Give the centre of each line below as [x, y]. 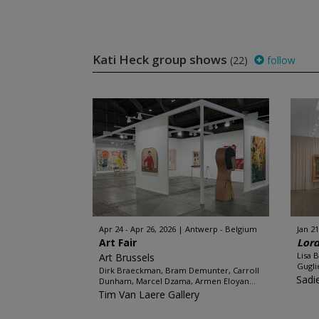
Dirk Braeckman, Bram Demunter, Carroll [179, 270]
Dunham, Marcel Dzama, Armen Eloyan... [177, 281]
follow [279, 60]
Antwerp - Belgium [221, 229]
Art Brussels [126, 257]
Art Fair [117, 242]
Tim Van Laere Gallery [148, 294]
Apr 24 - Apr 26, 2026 [137, 229]
